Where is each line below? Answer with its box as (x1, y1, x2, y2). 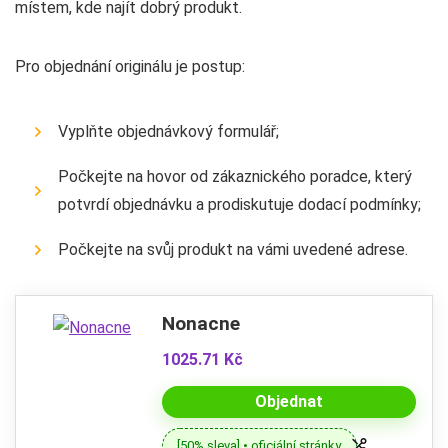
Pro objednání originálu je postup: (15, 56, 245, 76)
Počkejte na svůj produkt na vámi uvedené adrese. (58, 239, 408, 259)
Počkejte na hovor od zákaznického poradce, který (58, 166, 412, 186)
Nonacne (162, 311, 240, 335)
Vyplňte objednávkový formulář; (58, 121, 279, 141)
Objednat (255, 391, 323, 411)
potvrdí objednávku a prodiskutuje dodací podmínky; (58, 194, 421, 214)
